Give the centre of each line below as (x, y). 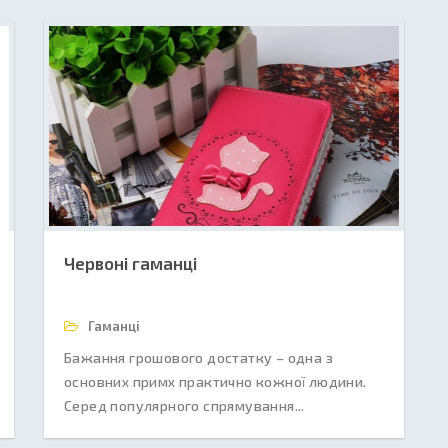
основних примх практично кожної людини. (215, 381)
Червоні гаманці (130, 263)
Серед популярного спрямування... (184, 405)
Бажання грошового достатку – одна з (198, 357)
